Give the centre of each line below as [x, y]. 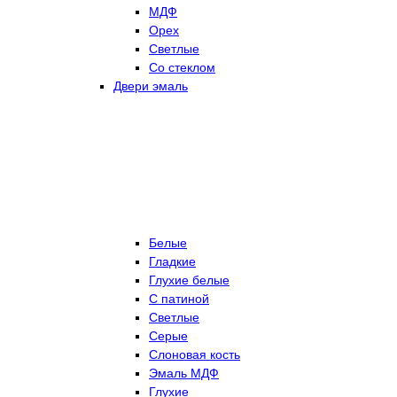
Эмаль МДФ [184, 373]
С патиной [179, 298]
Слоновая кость [195, 354]
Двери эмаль [151, 86]
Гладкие [172, 261]
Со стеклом [182, 67]
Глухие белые [189, 280]
